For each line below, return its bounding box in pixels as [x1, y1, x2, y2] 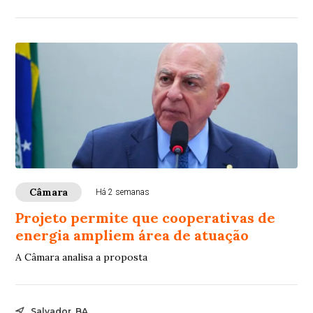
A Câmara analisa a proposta [15, 251, 148, 264]
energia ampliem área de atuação [15, 226, 249, 245]
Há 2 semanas [96, 187, 150, 198]
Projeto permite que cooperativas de [15, 209, 276, 227]
